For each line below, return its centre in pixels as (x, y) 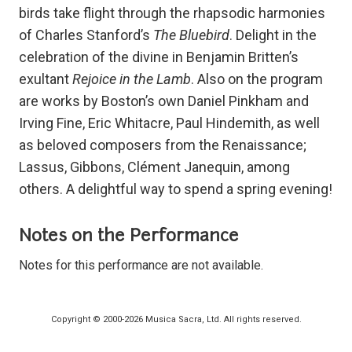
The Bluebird (191, 35)
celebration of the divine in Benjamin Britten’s (159, 57)
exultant (46, 79)
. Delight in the (273, 35)
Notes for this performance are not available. (141, 266)
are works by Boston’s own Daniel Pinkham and (164, 101)
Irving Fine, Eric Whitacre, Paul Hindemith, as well (169, 123)
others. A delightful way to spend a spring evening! (176, 189)
